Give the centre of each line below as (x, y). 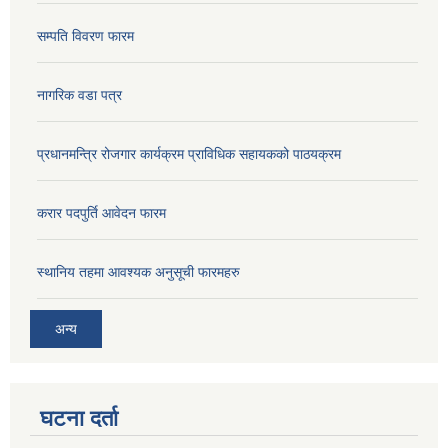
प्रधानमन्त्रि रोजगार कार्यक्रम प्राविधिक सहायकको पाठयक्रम (189, 154)
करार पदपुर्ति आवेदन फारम (101, 213)
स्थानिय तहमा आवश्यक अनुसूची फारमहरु (138, 272)
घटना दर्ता (79, 418)
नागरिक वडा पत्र (79, 95)
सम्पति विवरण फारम (85, 36)
